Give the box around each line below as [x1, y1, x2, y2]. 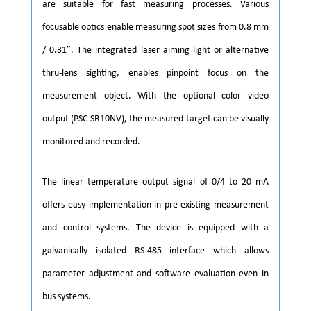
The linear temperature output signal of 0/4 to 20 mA [42, 176, 269, 187]
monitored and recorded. [42, 136, 140, 147]
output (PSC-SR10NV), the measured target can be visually [42, 113, 269, 124]
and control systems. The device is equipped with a [42, 222, 269, 233]
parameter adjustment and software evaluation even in [42, 268, 269, 279]
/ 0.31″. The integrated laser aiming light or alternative [42, 44, 269, 56]
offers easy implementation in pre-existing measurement [42, 199, 269, 210]
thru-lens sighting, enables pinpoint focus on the [42, 67, 269, 78]
